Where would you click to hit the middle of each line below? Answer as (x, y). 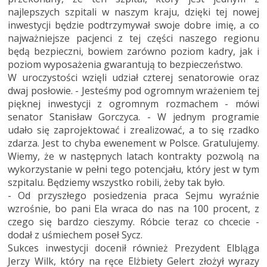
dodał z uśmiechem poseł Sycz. (75, 235)
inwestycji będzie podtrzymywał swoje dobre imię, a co (133, 25)
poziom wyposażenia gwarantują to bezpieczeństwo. (125, 64)
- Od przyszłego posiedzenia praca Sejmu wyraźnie (133, 195)
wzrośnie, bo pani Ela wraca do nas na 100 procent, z (133, 208)
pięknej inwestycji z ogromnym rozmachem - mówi (133, 103)
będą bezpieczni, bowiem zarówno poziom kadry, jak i (133, 51)
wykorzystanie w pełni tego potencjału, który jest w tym (133, 169)
